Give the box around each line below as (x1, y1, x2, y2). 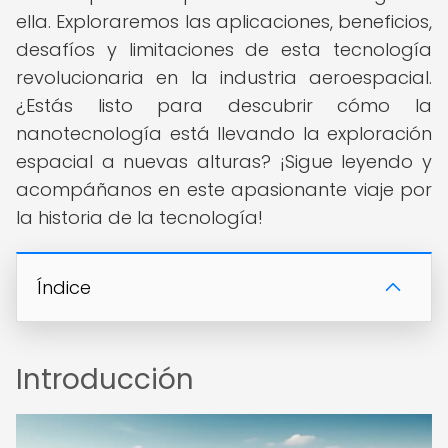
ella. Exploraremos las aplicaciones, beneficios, (16, 9, 432, 34)
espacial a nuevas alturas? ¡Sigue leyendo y (16, 149, 432, 174)
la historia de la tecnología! (16, 205, 263, 230)
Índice (37, 275, 91, 300)
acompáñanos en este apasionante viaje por (16, 177, 432, 202)
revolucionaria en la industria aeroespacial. (16, 65, 432, 90)
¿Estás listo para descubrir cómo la (16, 93, 432, 118)
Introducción (16, 360, 194, 399)
